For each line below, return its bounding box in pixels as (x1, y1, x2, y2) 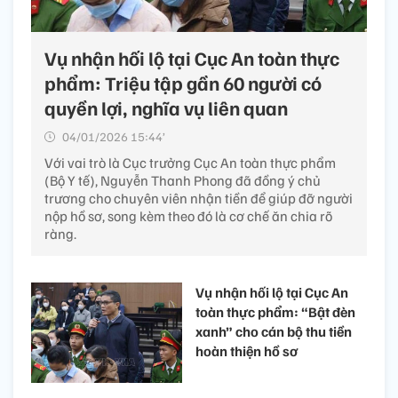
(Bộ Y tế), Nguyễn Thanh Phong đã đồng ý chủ (44, 171, 321, 189)
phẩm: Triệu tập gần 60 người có (44, 69, 322, 95)
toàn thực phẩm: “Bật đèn (195, 302, 355, 321)
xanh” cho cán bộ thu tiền (195, 322, 352, 340)
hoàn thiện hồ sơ (195, 341, 298, 360)
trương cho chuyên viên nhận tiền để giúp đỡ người (44, 188, 353, 207)
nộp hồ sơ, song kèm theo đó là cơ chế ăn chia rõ (44, 206, 332, 225)
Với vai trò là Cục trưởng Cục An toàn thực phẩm (44, 153, 336, 171)
